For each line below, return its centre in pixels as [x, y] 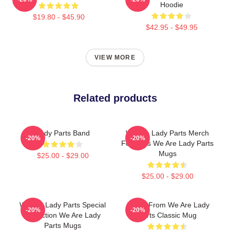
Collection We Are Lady [63, 215]
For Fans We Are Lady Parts [167, 143]
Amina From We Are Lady [167, 205]
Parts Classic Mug [167, 215]
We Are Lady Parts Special [63, 205]
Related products [115, 98]
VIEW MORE [115, 57]
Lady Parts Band [63, 133]
